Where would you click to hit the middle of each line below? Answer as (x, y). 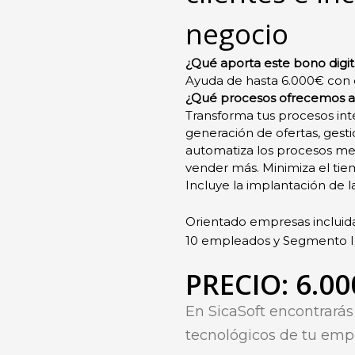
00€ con (326, 81)
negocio (237, 34)
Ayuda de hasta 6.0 (242, 81)
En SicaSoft (227, 312)
